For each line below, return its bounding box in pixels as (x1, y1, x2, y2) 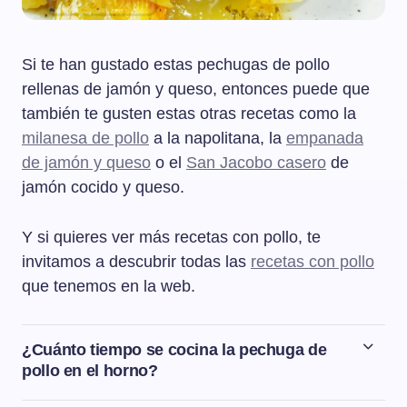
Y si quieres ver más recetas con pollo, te (22, 228, 321, 247)
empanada (286, 129, 363, 148)
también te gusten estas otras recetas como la (22, 104, 356, 124)
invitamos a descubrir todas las (22, 253, 251, 272)
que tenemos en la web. (22, 277, 195, 296)
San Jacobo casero (186, 154, 326, 173)
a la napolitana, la (149, 129, 286, 148)
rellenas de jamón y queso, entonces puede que (22, 80, 370, 99)
